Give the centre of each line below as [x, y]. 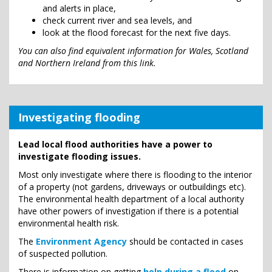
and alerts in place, [79, 8]
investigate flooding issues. [80, 156]
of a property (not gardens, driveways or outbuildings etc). [132, 187]
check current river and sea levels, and [117, 20]
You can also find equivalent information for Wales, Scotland [133, 51]
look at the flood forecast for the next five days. [137, 32]
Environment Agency [81, 241]
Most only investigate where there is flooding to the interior [135, 175]
